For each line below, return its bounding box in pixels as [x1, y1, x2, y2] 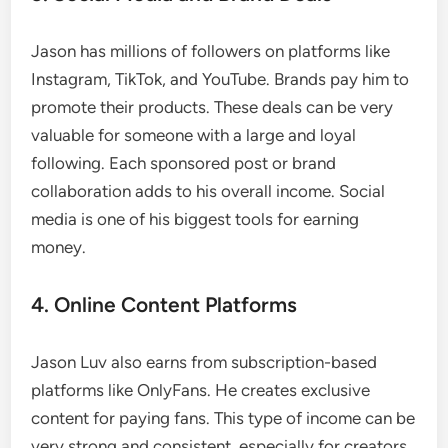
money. [31, 236, 87, 257]
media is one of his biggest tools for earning [31, 208, 360, 229]
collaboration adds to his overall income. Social [31, 180, 386, 201]
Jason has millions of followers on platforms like [31, 40, 391, 61]
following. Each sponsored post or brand [31, 152, 337, 173]
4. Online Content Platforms [31, 291, 298, 317]
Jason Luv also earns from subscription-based [31, 351, 378, 372]
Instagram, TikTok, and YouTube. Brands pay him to [31, 68, 410, 89]
